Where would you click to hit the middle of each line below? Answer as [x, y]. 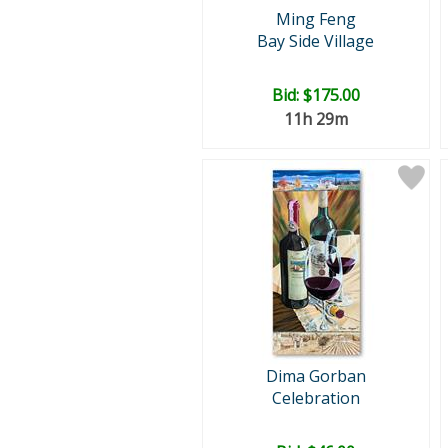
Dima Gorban [315, 376]
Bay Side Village [315, 41]
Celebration [315, 398]
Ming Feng [315, 19]
